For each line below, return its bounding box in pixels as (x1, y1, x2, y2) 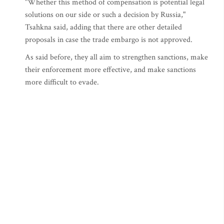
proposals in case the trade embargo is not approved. (25, 34, 192, 45)
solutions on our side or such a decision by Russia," (25, 9, 185, 20)
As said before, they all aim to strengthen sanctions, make (25, 52, 208, 62)
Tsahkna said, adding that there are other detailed (25, 22, 182, 32)
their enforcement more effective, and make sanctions (25, 64, 196, 75)
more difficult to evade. (25, 77, 99, 87)
